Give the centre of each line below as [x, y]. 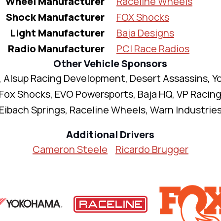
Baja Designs [145, 33]
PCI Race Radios [153, 48]
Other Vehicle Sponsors [110, 63]
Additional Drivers [110, 134]
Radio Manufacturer [56, 48]
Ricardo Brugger [152, 149]
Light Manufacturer [57, 33]
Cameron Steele [70, 149]
